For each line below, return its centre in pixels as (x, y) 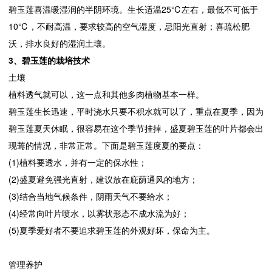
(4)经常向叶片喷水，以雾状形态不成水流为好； (99, 213)
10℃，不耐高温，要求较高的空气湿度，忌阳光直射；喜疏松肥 (129, 26)
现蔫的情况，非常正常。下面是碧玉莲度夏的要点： (106, 145)
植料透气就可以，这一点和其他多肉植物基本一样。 (106, 94)
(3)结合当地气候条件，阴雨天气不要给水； (90, 196)
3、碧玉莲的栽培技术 (49, 60)
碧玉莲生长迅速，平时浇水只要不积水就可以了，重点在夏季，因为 (136, 111)
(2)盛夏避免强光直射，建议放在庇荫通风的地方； (103, 179)
